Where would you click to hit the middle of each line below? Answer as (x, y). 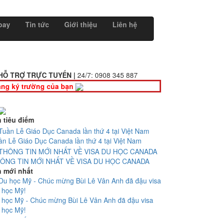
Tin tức (37, 24)
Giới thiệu (81, 24)
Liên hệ (125, 24)
